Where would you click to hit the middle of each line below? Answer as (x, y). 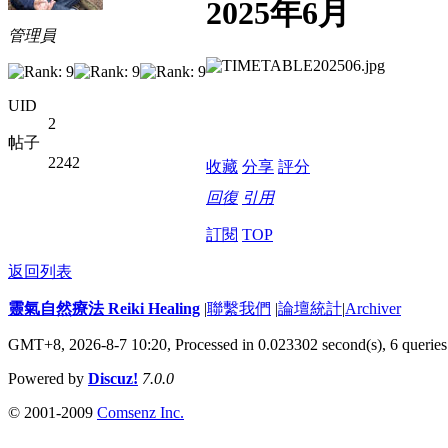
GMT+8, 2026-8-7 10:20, (91, 344)
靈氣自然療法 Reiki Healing (104, 308)
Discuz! (113, 378)
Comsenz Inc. (140, 412)
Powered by (48, 378)
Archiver (373, 308)
